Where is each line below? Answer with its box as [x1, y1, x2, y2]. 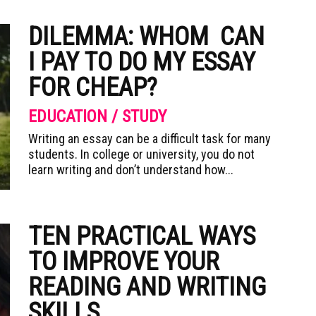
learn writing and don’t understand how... [28, 162, 233, 177]
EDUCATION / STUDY [28, 107, 166, 126]
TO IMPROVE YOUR [28, 247, 219, 276]
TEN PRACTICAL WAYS [28, 221, 255, 251]
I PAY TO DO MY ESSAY [28, 47, 255, 77]
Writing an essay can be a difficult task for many [28, 131, 271, 146]
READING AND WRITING [28, 272, 266, 302]
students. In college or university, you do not [28, 147, 255, 162]
